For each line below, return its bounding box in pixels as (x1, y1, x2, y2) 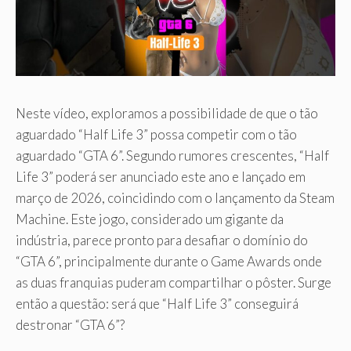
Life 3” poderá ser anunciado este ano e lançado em (16, 168, 306, 186)
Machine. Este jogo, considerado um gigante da (16, 211, 284, 228)
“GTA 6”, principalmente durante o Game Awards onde (16, 253, 322, 270)
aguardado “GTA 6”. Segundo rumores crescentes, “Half (16, 147, 329, 165)
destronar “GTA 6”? (16, 317, 125, 334)
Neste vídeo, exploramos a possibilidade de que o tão (16, 105, 318, 122)
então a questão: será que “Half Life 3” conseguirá (16, 295, 299, 313)
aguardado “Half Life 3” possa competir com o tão (16, 126, 297, 143)
